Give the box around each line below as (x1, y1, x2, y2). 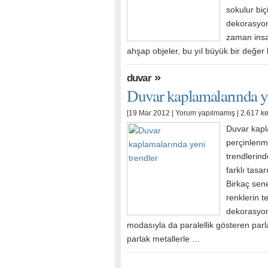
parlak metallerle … (127, 234, 200, 243)
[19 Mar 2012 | (127, 109, 175, 117)
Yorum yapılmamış (175, 109, 235, 117)
